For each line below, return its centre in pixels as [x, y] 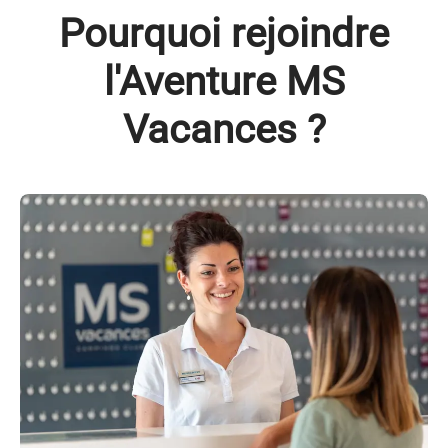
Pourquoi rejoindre [224, 33]
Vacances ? [224, 129]
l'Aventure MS [224, 81]
